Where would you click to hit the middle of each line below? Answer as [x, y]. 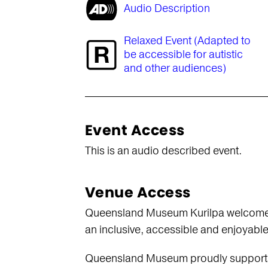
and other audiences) [175, 68]
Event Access [135, 130]
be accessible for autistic [183, 54]
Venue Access [138, 192]
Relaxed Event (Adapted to [187, 41]
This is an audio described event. [163, 151]
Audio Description [167, 8]
